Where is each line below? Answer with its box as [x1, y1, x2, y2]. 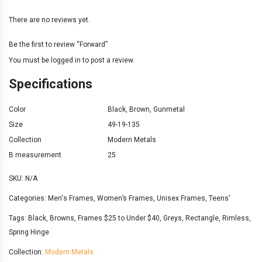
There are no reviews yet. [9, 15, 90, 24]
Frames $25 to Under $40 [78, 213, 160, 222]
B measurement [9, 150, 61, 159]
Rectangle [185, 213, 219, 222]
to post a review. [81, 56, 135, 64]
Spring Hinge [9, 227, 49, 236]
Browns [50, 213, 74, 222]
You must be [9, 56, 51, 64]
